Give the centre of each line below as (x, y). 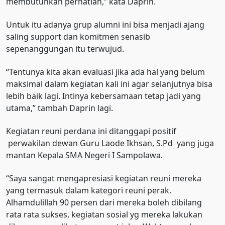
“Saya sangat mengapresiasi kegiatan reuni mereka (104, 179)
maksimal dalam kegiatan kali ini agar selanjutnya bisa (109, 84)
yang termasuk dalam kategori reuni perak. (89, 191)
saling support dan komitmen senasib (78, 37)
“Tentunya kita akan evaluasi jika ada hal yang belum (105, 72)
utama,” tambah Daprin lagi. (60, 108)
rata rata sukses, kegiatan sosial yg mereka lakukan (104, 215)
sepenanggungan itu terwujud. (65, 49)
